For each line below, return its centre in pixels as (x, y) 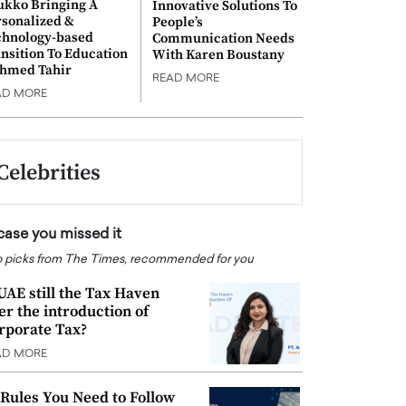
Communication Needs (223, 39)
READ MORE (186, 79)
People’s (178, 23)
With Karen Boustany (218, 55)
